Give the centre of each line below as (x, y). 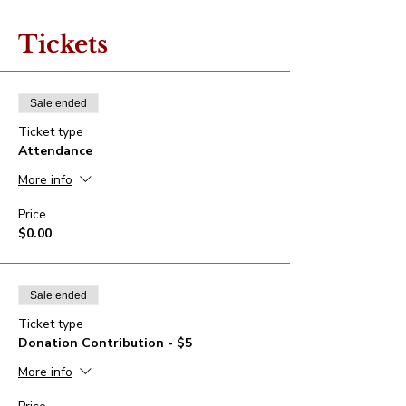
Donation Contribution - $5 (105, 343)
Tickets (63, 44)
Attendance (55, 150)
